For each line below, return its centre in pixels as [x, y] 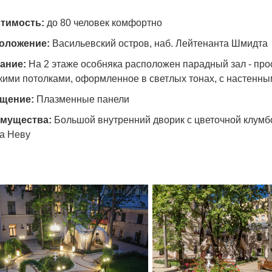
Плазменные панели [83, 99]
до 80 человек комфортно [104, 22]
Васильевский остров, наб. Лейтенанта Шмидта [160, 43]
